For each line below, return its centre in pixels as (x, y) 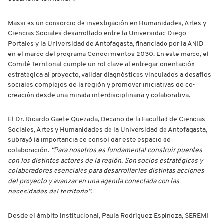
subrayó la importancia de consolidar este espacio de (89, 140)
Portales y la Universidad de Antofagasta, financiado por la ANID (106, 44)
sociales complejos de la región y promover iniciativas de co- (102, 85)
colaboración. (29, 150)
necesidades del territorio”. (50, 192)
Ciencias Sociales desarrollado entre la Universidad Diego (97, 33)
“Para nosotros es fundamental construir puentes (126, 150)
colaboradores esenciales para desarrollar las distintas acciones (106, 171)
